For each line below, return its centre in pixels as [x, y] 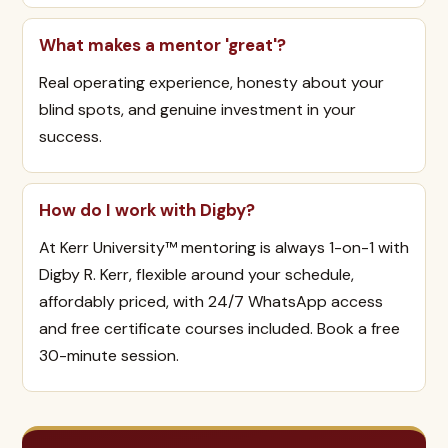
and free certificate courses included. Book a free [219, 328]
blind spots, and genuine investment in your [197, 109]
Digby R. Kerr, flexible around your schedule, [196, 274]
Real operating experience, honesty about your [211, 82]
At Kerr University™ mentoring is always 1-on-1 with [224, 247]
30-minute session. [109, 355]
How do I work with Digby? [147, 210]
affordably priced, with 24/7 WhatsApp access [211, 301]
